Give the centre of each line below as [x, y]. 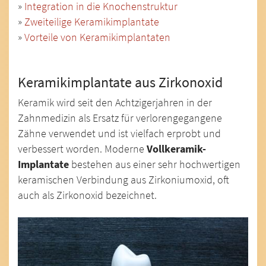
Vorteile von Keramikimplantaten [97, 37]
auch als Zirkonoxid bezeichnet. [87, 195]
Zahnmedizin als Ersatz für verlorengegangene [120, 118]
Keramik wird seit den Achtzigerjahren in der [115, 103]
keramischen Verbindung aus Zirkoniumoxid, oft [123, 180]
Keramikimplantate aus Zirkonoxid [120, 82]
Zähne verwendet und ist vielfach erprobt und [119, 134]
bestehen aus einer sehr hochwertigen [155, 164]
